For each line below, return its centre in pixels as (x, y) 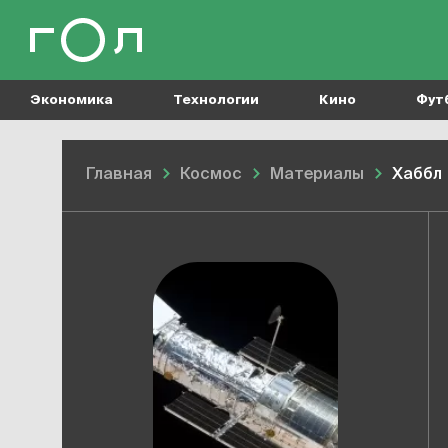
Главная (119, 175)
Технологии (216, 100)
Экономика (71, 100)
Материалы (317, 175)
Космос (211, 175)
